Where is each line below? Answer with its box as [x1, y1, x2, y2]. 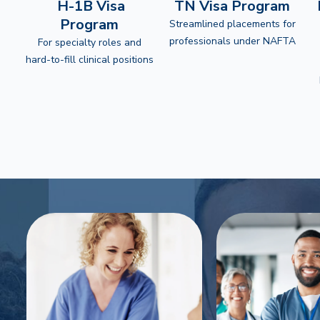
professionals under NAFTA [169, 34, 296, 48]
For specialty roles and [37, 36, 141, 49]
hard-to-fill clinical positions [25, 53, 154, 66]
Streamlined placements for [169, 17, 296, 31]
